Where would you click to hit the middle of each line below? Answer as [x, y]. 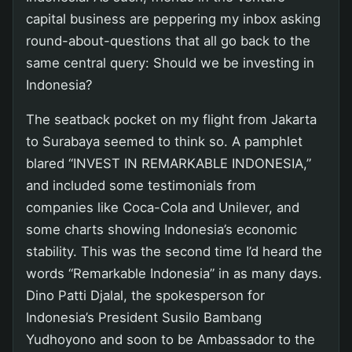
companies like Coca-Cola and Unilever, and [163, 207]
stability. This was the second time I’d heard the [174, 251]
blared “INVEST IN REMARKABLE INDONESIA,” [169, 163]
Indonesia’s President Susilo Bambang [144, 317]
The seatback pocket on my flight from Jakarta [171, 119]
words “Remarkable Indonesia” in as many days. [174, 273]
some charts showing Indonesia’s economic [161, 229]
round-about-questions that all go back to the [168, 40]
